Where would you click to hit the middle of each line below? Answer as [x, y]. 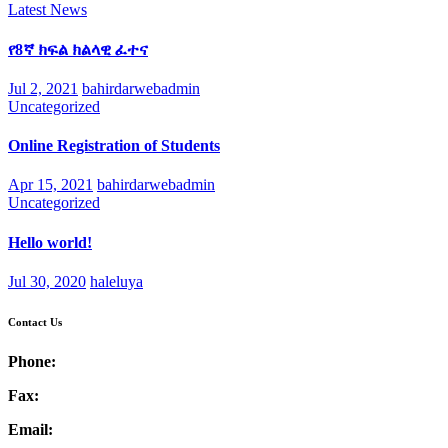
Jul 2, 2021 [43, 88]
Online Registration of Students [114, 146]
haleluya [116, 281]
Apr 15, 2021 [50, 185]
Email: [30, 429]
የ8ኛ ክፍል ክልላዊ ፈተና [78, 49]
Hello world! [50, 242]
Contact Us [35, 321]
